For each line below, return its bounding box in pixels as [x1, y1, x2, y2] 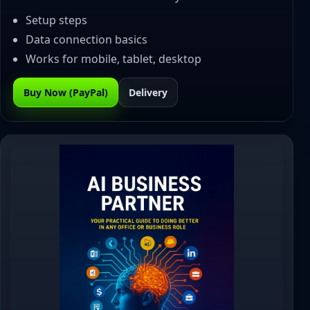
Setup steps [26, 12, 87, 28]
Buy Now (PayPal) [24, 86, 108, 99]
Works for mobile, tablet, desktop [26, 51, 201, 66]
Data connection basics [26, 32, 147, 47]
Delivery [129, 86, 167, 99]
